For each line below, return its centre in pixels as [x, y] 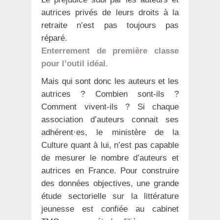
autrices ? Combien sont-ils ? [110, 94]
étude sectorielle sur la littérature [110, 196]
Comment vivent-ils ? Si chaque [110, 107]
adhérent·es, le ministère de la [110, 133]
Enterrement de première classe [110, 51]
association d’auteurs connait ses [110, 120]
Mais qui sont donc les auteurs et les [110, 82]
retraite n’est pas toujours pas [110, 26]
